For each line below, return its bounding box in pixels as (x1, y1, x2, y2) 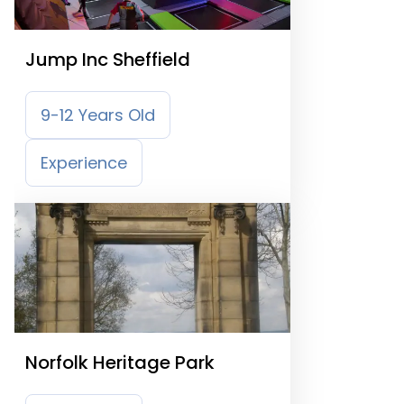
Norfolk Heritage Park (25, 350, 215, 375)
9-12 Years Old (41, 104, 155, 126)
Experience (41, 151, 127, 174)
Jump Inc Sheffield (25, 47, 190, 72)
